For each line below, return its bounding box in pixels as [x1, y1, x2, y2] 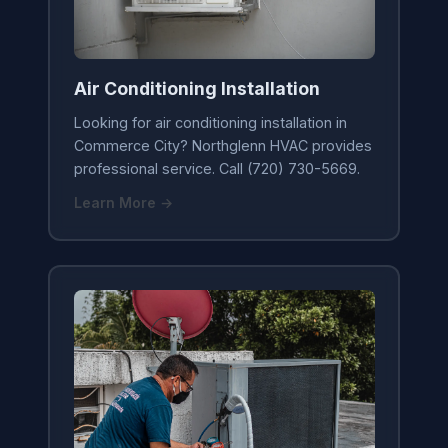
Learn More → [73, 194, 173, 212]
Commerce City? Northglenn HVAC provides [73, 137, 372, 155]
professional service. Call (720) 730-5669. [73, 160, 360, 178]
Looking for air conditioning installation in [73, 114, 347, 132]
